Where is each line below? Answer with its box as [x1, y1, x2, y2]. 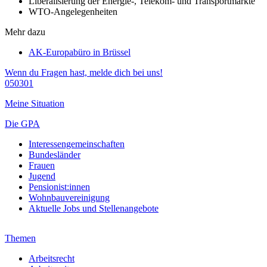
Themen [5, 232, 36, 243]
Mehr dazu [5, 26, 45, 37]
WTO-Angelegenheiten [29, 6, 117, 17]
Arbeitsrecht [29, 253, 74, 263]
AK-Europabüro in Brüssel [29, 46, 131, 57]
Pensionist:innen [29, 181, 90, 192]
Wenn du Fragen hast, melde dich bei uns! [5, 67, 163, 77]
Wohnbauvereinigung [29, 192, 110, 203]
